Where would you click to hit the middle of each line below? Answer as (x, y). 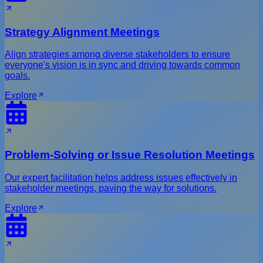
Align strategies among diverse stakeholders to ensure (117, 55)
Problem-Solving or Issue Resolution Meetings (130, 155)
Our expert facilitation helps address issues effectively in (121, 177)
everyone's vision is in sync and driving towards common (122, 65)
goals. (17, 76)
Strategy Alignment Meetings (82, 32)
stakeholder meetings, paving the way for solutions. (111, 188)
